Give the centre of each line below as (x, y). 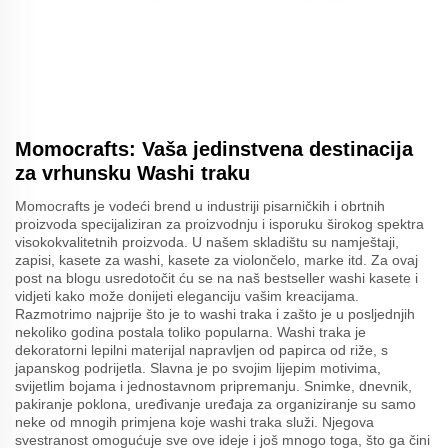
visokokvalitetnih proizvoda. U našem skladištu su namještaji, (207, 241)
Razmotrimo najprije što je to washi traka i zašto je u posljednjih (215, 313)
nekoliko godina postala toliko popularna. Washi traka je (190, 331)
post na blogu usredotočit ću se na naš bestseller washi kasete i (216, 277)
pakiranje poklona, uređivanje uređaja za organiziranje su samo (215, 403)
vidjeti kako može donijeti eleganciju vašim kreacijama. (187, 295)
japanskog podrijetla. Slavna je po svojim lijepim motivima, (198, 367)
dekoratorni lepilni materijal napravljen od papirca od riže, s (201, 349)
